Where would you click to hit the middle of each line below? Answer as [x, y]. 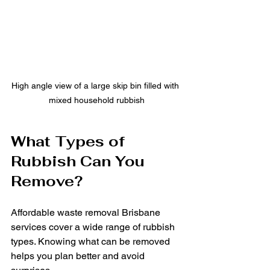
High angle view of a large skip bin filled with [96, 85]
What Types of [70, 141]
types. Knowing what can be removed [92, 241]
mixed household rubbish [96, 100]
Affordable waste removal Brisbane [87, 212]
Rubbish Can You [80, 161]
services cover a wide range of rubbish [94, 227]
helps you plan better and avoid [79, 256]
